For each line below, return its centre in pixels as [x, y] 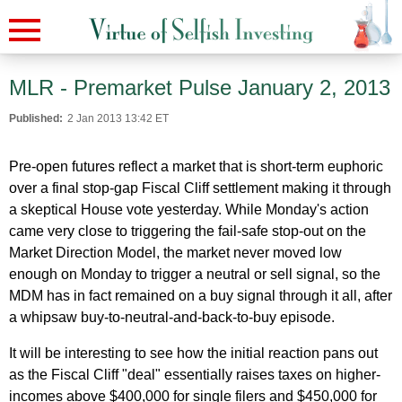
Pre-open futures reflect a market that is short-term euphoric [196, 166]
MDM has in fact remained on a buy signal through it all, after [201, 296]
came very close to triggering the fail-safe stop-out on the [188, 231]
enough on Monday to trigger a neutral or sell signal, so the [195, 274]
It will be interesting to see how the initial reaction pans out [193, 353]
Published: [36, 118]
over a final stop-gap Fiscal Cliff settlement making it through [200, 188]
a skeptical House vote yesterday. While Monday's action [189, 210]
